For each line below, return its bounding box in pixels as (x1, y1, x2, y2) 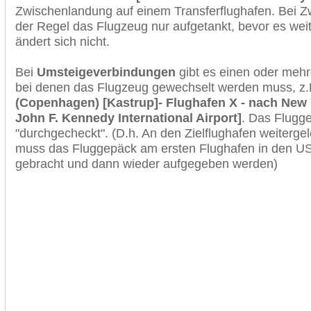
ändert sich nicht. (15, 34, 110, 49)
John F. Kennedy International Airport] (15, 110, 242, 125)
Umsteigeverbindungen (37, 65, 176, 79)
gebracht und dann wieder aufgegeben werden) (15, 156, 278, 171)
